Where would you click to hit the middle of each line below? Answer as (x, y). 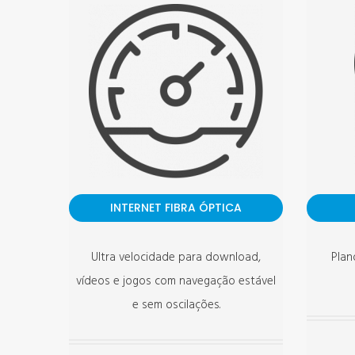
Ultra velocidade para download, (176, 258)
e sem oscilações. (176, 305)
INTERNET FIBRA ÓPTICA (176, 208)
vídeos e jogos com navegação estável (176, 281)
